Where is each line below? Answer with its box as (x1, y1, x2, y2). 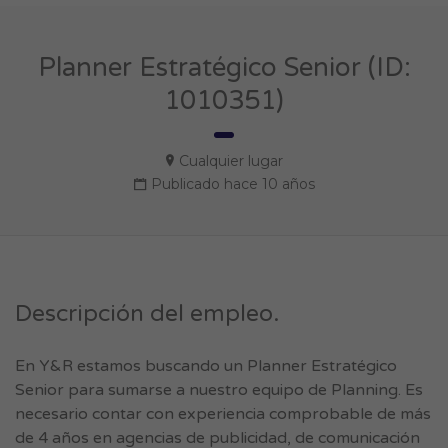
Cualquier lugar (178, 152, 283, 170)
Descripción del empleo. (15, 300, 279, 328)
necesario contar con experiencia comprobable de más (15, 404, 431, 424)
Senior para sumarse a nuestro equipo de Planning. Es (15, 380, 423, 400)
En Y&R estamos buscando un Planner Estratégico (15, 356, 397, 376)
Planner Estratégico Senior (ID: (37, 52, 411, 83)
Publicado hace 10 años (150, 175, 315, 193)
